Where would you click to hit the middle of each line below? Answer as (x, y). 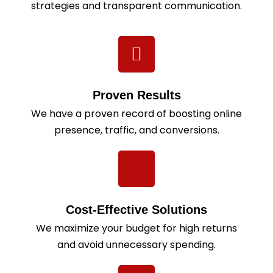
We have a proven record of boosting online (136, 113)
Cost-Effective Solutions (136, 209)
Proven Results (136, 95)
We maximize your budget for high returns (136, 228)
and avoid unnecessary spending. (136, 244)
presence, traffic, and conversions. (136, 130)
